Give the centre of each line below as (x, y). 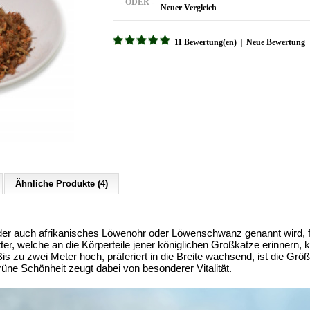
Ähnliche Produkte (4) (62, 184)
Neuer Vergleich (189, 8)
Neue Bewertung (276, 42)
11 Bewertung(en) (206, 42)
